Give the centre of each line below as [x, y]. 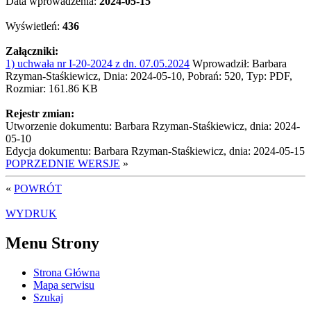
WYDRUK [31, 213]
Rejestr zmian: [40, 113]
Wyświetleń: [34, 26]
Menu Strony [52, 243]
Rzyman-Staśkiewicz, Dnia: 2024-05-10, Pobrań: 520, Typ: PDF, [149, 76]
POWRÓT [38, 188]
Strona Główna [67, 272]
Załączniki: [32, 51]
